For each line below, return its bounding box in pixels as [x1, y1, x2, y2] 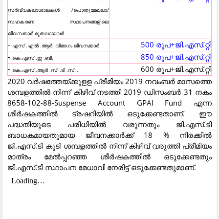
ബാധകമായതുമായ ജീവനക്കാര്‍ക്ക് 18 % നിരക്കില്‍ [7, 130, 212, 140]
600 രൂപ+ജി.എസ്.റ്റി [141, 64, 211, 74]
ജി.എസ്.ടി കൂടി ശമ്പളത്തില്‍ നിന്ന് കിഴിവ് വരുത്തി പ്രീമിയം [7, 140, 212, 151]
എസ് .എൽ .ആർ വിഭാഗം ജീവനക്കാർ [12, 42, 99, 49]
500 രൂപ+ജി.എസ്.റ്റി [141, 39, 211, 49]
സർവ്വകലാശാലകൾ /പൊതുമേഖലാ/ [8, 6, 109, 13]
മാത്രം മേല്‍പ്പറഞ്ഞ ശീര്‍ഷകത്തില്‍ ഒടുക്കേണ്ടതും [7, 151, 212, 161]
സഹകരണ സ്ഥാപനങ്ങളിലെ [8, 18, 109, 25]
